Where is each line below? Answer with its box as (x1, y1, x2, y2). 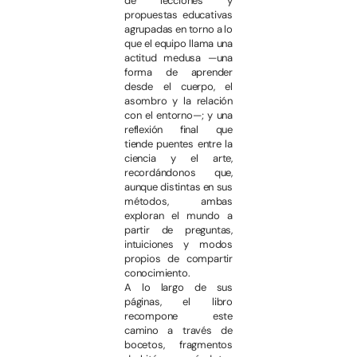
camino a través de (124, 323, 233, 337)
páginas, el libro (124, 294, 233, 308)
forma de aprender (124, 65, 233, 79)
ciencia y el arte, (124, 151, 233, 165)
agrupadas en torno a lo (124, 22, 233, 36)
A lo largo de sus (124, 280, 233, 294)
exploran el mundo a (124, 208, 233, 222)
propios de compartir (124, 251, 233, 265)
